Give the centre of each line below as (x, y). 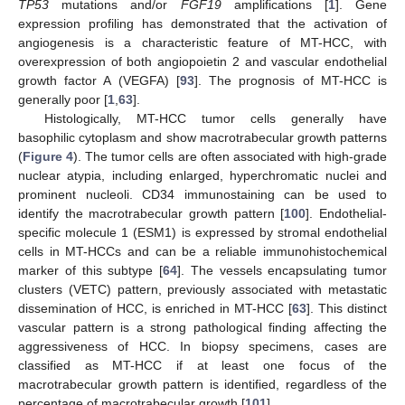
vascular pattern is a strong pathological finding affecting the (202, 328)
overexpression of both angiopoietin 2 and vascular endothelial (202, 62)
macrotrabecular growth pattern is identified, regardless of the (202, 385)
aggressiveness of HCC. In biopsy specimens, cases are (202, 347)
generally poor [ (63, 100)
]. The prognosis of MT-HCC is (291, 81)
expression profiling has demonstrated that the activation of (202, 24)
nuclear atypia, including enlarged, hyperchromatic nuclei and (202, 176)
